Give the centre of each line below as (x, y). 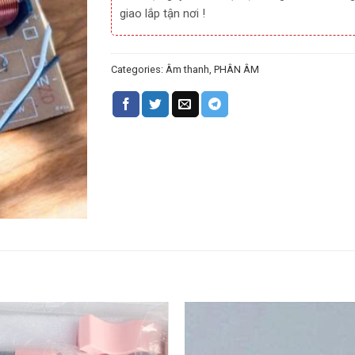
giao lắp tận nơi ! (163, 13)
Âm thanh (188, 69)
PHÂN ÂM (237, 69)
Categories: (139, 69)
